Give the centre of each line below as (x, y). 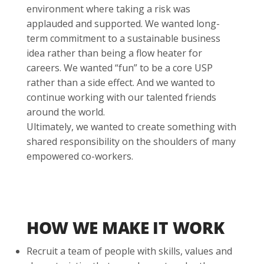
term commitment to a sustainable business (123, 39)
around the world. (65, 112)
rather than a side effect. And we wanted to (121, 83)
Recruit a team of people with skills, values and (130, 251)
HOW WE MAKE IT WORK (127, 228)
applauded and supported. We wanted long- (123, 24)
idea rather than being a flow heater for (114, 53)
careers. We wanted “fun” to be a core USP (119, 68)
